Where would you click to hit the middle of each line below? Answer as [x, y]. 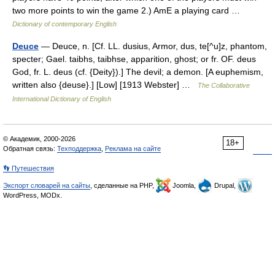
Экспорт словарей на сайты [47, 185]
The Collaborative [224, 85]
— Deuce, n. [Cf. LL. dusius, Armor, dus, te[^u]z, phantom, [153, 46]
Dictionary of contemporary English [64, 24]
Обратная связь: [30, 149]
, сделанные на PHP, [123, 185]
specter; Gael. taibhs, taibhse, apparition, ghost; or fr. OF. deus [134, 59]
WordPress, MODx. [33, 195]
